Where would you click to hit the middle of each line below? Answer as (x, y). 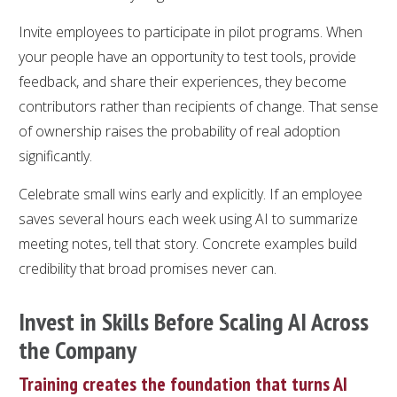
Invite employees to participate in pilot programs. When (191, 31)
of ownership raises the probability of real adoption (179, 131)
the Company (78, 349)
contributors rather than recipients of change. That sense (198, 106)
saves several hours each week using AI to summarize (188, 218)
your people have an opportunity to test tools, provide (187, 56)
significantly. (55, 156)
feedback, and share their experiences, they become (183, 81)
